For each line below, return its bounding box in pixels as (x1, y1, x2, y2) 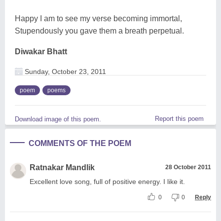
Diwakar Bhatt (15, 47, 67, 56)
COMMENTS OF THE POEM (29, 139, 131, 147)
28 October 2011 (165, 163, 211, 171)
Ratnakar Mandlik (30, 163, 95, 172)
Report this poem (155, 114, 204, 122)
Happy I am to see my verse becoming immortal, (15, 14, 182, 23)
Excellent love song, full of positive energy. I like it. (30, 177, 185, 185)
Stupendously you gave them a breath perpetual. (15, 26, 184, 35)
